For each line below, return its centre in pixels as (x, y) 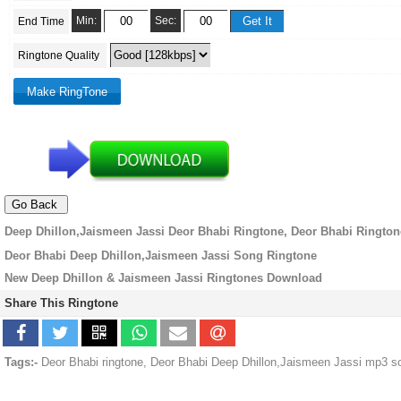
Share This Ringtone (61, 303)
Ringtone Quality (60, 56)
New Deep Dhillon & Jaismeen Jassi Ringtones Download (163, 278)
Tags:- (21, 363)
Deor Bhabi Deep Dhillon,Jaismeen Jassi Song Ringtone (161, 256)
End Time (41, 22)
